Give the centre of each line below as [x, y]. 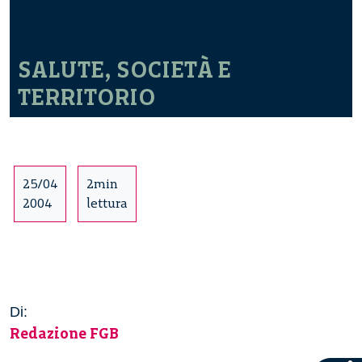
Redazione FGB [64, 334]
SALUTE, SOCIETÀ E [124, 70]
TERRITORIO [86, 97]
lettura [107, 204]
